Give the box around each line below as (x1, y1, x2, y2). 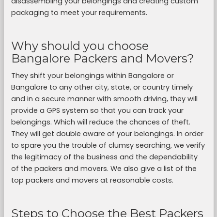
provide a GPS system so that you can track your (11, 106, 184, 115)
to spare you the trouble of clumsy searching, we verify (11, 140, 205, 150)
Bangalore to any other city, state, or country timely (11, 82, 193, 92)
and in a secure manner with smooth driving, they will (11, 94, 198, 104)
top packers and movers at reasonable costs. (11, 175, 175, 185)
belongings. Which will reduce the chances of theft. (11, 117, 190, 127)
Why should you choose (11, 39, 149, 53)
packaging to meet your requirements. (11, 8, 147, 17)
